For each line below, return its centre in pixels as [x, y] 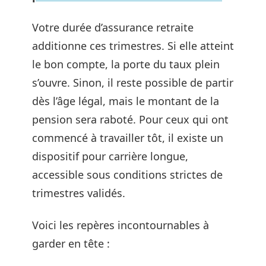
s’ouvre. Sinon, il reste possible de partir [133, 83]
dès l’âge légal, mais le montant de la [126, 101]
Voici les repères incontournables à [121, 225]
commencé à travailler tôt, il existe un [128, 138]
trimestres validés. [79, 193]
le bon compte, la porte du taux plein [126, 64]
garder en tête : [71, 243]
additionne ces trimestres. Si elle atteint [133, 46]
